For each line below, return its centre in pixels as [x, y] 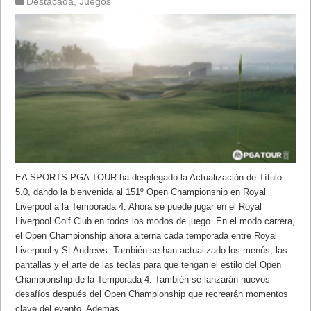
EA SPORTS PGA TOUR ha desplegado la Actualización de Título [149, 177]
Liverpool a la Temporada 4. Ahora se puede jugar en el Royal [139, 206]
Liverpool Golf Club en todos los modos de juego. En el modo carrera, [155, 221]
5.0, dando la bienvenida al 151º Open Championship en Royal [141, 192]
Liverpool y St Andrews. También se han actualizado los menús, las [152, 250]
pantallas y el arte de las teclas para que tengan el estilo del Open [149, 264]
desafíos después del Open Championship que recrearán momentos [152, 294]
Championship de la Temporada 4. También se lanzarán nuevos [143, 279]
